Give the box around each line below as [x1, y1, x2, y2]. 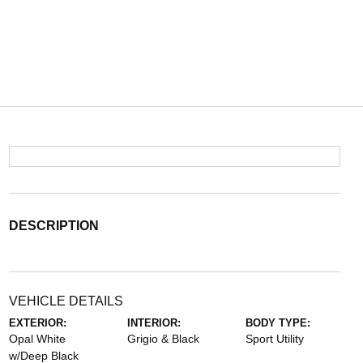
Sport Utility [246, 332, 305, 345]
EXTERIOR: [8, 317, 66, 329]
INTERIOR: [126, 317, 181, 329]
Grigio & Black [126, 332, 199, 345]
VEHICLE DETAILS [8, 294, 123, 308]
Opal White [8, 332, 66, 345]
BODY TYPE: [246, 317, 311, 329]
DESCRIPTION [8, 219, 99, 233]
